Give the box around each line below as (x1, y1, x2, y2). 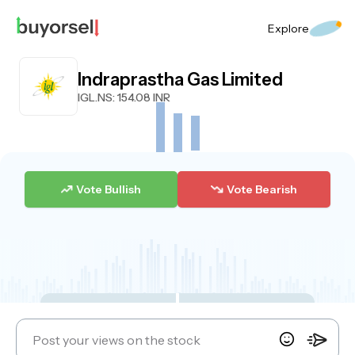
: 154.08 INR (113, 90, 170, 105)
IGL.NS (78, 90, 113, 105)
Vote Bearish (226, 185, 297, 200)
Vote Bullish (76, 185, 142, 200)
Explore (268, 21, 309, 36)
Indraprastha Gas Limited (78, 68, 283, 90)
